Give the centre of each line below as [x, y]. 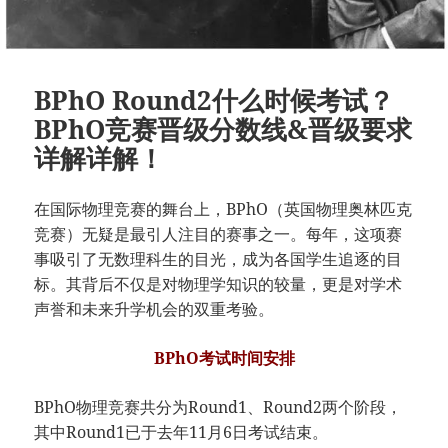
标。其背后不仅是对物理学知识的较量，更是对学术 [218, 284]
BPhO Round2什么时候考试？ [214, 100]
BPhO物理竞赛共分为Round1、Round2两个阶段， [218, 407]
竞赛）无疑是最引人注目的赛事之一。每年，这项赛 [218, 234]
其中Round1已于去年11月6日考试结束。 [181, 432]
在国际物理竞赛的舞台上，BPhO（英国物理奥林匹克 [223, 209]
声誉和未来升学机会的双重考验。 [154, 309]
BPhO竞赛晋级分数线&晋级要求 [223, 129]
